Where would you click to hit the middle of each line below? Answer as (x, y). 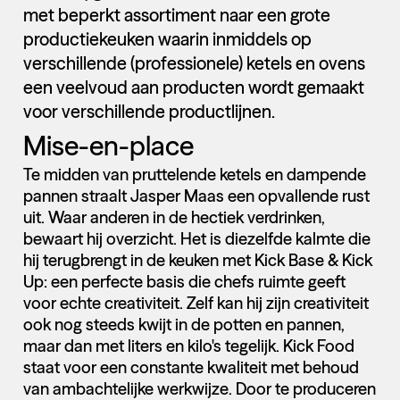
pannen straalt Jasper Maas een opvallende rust (196, 196)
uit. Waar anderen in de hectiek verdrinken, (174, 218)
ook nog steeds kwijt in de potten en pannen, (183, 325)
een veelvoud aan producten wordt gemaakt (193, 87)
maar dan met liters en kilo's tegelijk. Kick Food (188, 346)
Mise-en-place (108, 146)
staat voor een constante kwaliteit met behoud (191, 368)
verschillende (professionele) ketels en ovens (194, 63)
